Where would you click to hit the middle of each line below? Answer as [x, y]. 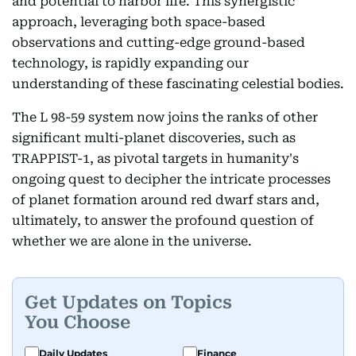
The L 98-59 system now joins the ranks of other [165, 118]
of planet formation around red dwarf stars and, [166, 200]
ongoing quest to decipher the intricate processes [171, 180]
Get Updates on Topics [128, 302]
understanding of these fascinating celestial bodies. [178, 84]
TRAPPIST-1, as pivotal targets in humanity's [155, 159]
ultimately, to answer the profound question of [163, 221]
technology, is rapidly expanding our [130, 64]
